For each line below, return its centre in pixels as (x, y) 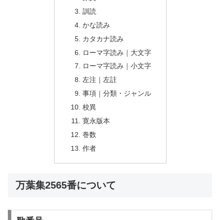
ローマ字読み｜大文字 (117, 52)
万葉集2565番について (66, 185)
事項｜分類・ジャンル (117, 94)
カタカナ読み (103, 39)
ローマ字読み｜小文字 (117, 66)
